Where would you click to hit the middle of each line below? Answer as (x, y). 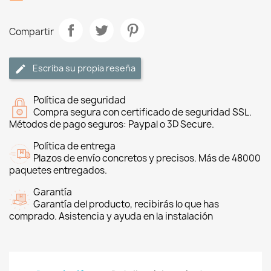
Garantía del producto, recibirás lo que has (126, 204)
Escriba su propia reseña (84, 68)
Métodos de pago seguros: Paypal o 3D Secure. (112, 124)
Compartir (31, 31)
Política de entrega (74, 146)
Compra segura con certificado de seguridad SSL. (142, 112)
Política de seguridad (80, 100)
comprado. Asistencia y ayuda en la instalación (111, 216)
